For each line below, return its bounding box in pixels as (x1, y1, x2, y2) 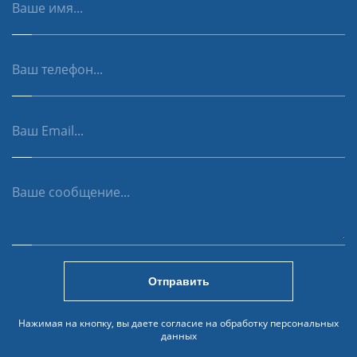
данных (160, 329, 197, 343)
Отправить (147, 275, 210, 288)
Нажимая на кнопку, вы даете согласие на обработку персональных (18, 316, 339, 330)
